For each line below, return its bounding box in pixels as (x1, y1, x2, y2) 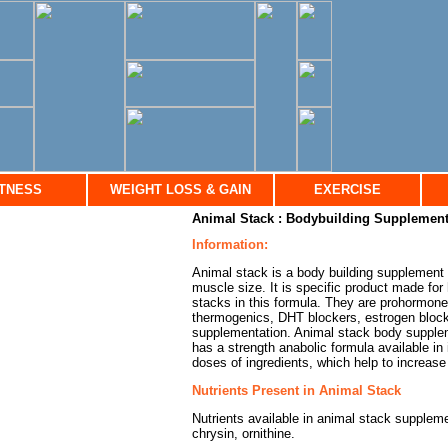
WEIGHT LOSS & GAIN (110, 182, 251, 197)
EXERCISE (314, 182, 381, 197)
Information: (192, 236, 268, 252)
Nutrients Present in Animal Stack (192, 382, 401, 398)
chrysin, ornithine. (192, 425, 295, 441)
